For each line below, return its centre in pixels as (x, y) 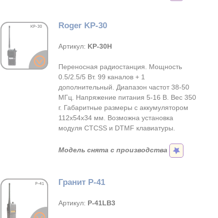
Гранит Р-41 (82, 182)
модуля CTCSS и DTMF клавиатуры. (117, 128)
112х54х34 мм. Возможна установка (116, 118)
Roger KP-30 (83, 26)
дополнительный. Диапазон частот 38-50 (124, 87)
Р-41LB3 (101, 203)
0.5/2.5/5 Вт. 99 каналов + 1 (102, 77)
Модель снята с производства (113, 150)
